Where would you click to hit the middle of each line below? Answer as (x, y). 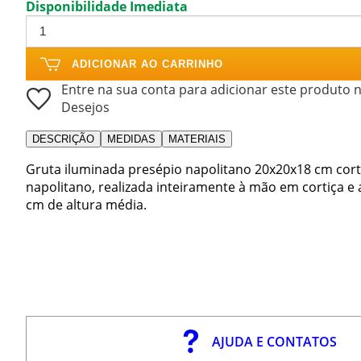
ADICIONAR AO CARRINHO (147, 64)
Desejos (85, 107)
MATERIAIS (197, 139)
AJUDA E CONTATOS (275, 341)
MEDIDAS (131, 139)
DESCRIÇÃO (63, 139)
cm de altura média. (86, 204)
